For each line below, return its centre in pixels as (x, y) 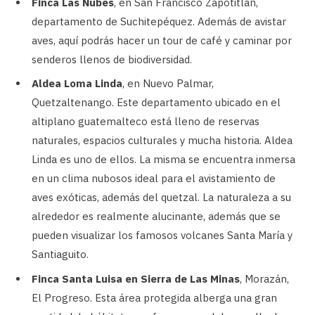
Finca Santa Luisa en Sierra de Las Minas (136, 278)
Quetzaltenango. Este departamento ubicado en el (156, 103)
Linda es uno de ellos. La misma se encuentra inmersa (163, 160)
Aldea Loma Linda (77, 84)
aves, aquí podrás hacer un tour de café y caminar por (162, 40)
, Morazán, (264, 278)
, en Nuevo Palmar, (168, 84)
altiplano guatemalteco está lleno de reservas (146, 122)
